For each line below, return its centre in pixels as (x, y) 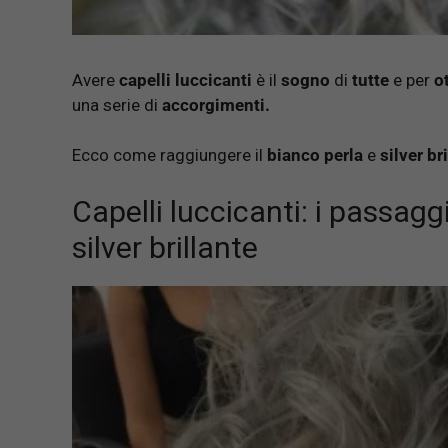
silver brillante (165, 247)
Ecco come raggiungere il (169, 155)
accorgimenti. (216, 104)
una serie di (117, 104)
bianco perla (315, 155)
